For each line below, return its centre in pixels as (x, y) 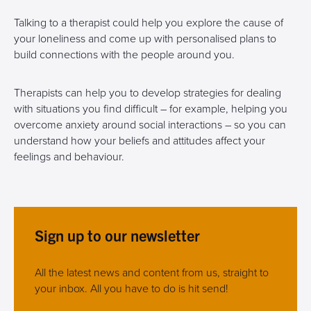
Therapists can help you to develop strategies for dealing (148, 93)
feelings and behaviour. (69, 157)
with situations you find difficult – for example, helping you (151, 109)
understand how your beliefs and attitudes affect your (140, 141)
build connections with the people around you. (124, 55)
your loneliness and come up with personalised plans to (145, 39)
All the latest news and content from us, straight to (152, 273)
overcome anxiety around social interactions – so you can (150, 125)
